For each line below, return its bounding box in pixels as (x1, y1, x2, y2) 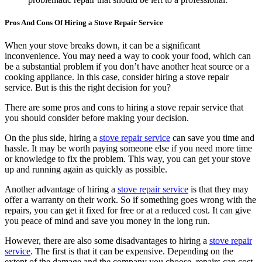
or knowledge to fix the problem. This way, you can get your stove (5, 154, 250, 164)
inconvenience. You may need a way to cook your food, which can (5, 51, 251, 61)
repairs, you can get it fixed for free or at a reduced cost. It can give (5, 205, 251, 216)
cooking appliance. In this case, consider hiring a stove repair (5, 72, 229, 82)
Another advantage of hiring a (5, 184, 118, 195)
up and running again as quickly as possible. (5, 164, 167, 175)
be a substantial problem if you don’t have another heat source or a (5, 61, 249, 72)
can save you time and (170, 133, 254, 143)
